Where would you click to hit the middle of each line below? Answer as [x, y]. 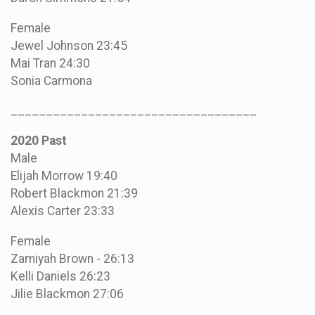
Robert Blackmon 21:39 [74, 194]
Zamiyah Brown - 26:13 [72, 258]
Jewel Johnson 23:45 [69, 45]
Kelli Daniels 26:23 [60, 276]
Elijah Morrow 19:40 [64, 176]
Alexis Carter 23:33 [63, 211]
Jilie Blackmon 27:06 [67, 294]
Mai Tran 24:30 [50, 63]
